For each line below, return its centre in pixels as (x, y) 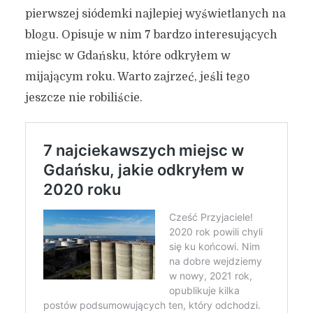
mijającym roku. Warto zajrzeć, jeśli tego (137, 77)
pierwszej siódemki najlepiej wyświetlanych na (155, 14)
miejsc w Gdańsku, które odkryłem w (128, 56)
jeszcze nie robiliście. (83, 98)
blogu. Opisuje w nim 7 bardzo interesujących (151, 35)
